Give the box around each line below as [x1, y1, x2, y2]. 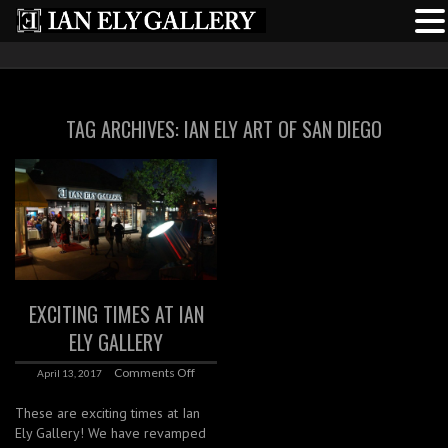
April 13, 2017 [37, 367, 102, 380]
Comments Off [114, 365, 195, 381]
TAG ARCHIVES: [66, 114, 184, 144]
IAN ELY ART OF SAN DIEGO [184, 114, 382, 144]
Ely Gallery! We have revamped [15, 424, 206, 443]
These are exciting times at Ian [15, 404, 200, 423]
